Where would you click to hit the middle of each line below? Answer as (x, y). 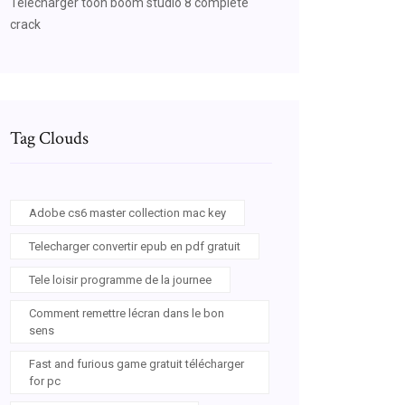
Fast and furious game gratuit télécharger (137, 364)
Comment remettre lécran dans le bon (127, 313)
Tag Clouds (49, 138)
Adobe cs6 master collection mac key (127, 213)
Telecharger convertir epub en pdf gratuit (135, 246)
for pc (45, 381)
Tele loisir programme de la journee (120, 280)
